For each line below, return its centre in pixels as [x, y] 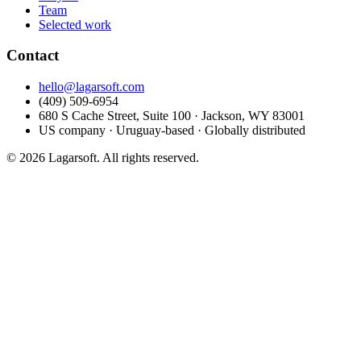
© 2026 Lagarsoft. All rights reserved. [103, 158]
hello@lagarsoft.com [91, 87]
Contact [33, 56]
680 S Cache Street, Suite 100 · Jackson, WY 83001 [172, 116]
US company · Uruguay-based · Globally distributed [172, 131]
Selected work [75, 24]
